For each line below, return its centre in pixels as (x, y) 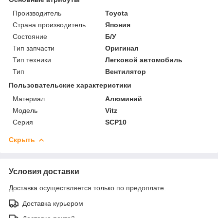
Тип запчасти (34, 48)
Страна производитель (49, 25)
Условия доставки (44, 171)
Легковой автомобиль (144, 60)
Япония (118, 25)
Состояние (30, 36)
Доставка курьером (53, 203)
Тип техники (32, 60)
